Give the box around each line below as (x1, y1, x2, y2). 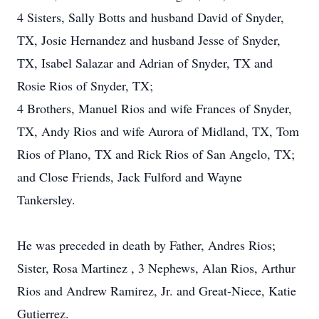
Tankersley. (17, 191, 75, 208)
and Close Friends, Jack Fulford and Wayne (17, 168, 242, 185)
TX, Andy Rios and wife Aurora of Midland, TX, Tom (17, 122, 299, 140)
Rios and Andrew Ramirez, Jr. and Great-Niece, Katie (17, 282, 296, 299)
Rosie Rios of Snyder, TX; (17, 77, 153, 94)
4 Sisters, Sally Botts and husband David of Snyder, (17, 9, 284, 26)
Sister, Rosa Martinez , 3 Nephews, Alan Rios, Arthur (17, 259, 296, 276)
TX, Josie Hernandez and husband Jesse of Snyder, (17, 31, 281, 48)
